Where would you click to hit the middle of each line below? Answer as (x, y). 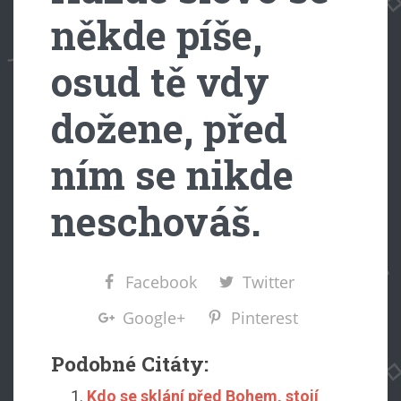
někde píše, (156, 34)
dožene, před (169, 128)
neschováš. (155, 221)
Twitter (269, 282)
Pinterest (264, 317)
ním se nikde (172, 174)
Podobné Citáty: (129, 363)
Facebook (161, 282)
